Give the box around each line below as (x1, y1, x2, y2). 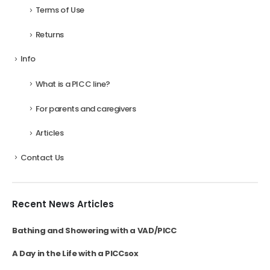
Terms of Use (35, 4, 84, 16)
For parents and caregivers (35, 102, 136, 115)
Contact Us (20, 151, 64, 163)
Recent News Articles (12, 198, 114, 211)
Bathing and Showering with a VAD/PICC (12, 225, 177, 237)
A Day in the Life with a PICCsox (12, 248, 139, 260)
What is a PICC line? (35, 78, 110, 90)
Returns (35, 29, 64, 41)
